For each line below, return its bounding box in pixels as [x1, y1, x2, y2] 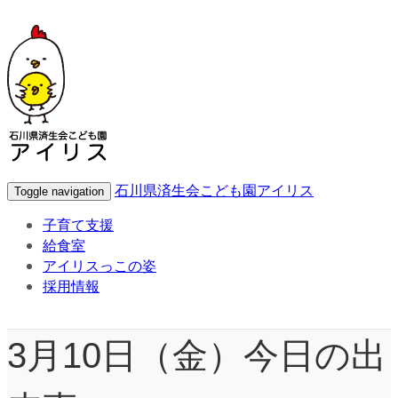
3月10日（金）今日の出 [7, 336, 386, 375]
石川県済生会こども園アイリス [115, 180, 314, 199]
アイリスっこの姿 [43, 256, 156, 275]
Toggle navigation [14, 185, 104, 198]
